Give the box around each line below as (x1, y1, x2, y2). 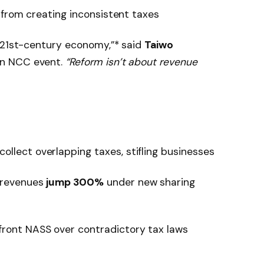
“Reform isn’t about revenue (65, 55, 197, 68)
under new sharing (104, 175, 196, 189)
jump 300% (46, 175, 104, 189)
